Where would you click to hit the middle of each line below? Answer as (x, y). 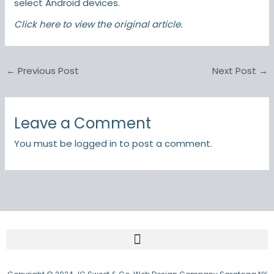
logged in (96, 143)
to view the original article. (121, 24)
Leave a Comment (83, 123)
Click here (37, 24)
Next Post (235, 70)
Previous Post (47, 70)
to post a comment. (165, 143)
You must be (45, 143)
